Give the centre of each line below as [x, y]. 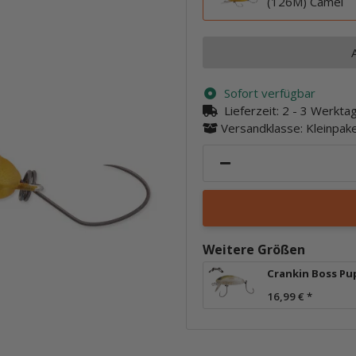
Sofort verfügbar [269, 93]
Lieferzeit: [253, 110]
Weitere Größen [254, 249]
